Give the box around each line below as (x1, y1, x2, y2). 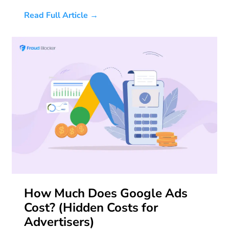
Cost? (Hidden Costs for (24, 199, 158, 216)
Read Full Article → (24, 10, 98, 21)
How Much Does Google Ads (24, 185, 188, 202)
